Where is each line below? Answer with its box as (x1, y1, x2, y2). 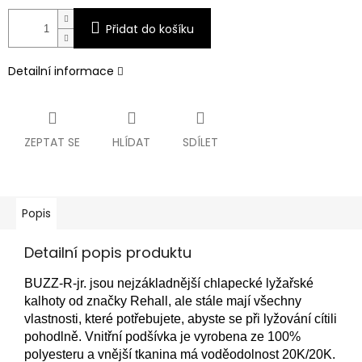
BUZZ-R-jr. (24, 276, 86, 291)
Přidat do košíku (106, 21, 194, 38)
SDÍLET (183, 134, 218, 151)
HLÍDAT (112, 134, 150, 151)
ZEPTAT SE (24, 134, 80, 151)
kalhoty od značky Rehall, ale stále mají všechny (24, 294, 301, 309)
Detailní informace (8, 63, 114, 80)
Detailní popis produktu (24, 242, 192, 263)
